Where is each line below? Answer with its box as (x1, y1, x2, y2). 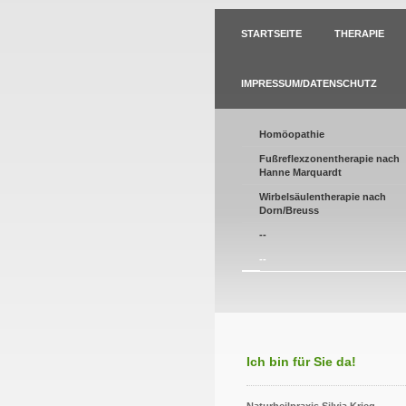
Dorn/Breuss (259, 205, 319, 216)
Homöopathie (259, 129, 324, 140)
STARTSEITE (241, 28, 302, 39)
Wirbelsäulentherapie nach (259, 191, 386, 202)
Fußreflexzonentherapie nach (259, 153, 400, 164)
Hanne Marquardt (259, 167, 342, 178)
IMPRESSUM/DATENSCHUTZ (241, 78, 377, 89)
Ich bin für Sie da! (246, 354, 356, 369)
